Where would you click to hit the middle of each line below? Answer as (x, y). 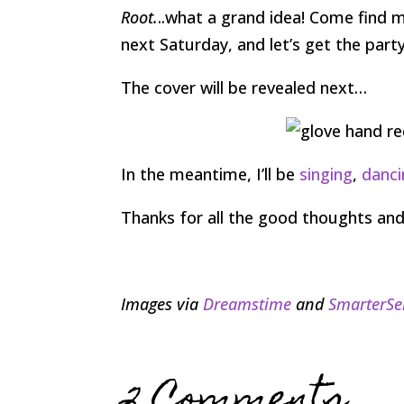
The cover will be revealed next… (244, 87)
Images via (162, 303)
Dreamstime (248, 303)
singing (326, 174)
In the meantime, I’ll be (211, 174)
